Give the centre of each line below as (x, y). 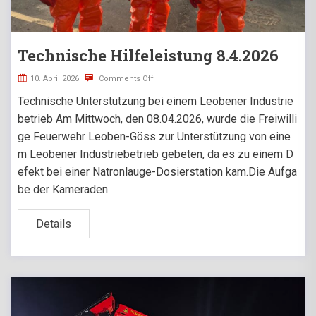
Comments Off (125, 79)
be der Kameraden (63, 190)
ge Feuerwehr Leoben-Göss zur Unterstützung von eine (154, 137)
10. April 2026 (55, 79)
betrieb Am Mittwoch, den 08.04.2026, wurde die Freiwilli (157, 119)
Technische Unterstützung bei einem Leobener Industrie (156, 102)
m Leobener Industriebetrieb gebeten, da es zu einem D (156, 154)
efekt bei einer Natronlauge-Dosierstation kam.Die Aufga (157, 172)
